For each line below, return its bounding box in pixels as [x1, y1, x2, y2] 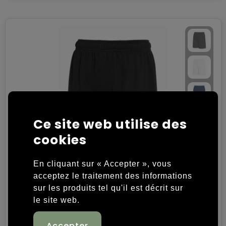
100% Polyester [13, 200, 68, 209]
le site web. [33, 195, 82, 204]
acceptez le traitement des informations [33, 171, 192, 180]
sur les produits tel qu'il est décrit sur [33, 183, 183, 192]
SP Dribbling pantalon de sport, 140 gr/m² [200, 182, 208, 194]
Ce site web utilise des [33, 115, 187, 133]
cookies [33, 131, 87, 149]
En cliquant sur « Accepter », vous [33, 159, 172, 168]
